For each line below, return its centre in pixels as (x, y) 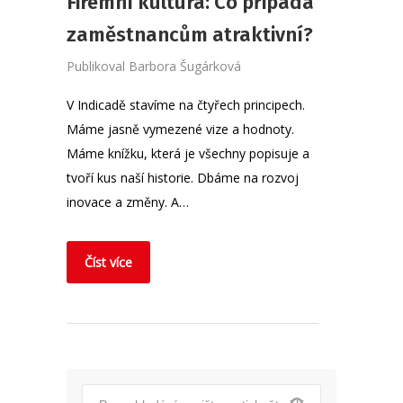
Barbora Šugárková (185, 67)
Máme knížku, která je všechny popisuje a (188, 154)
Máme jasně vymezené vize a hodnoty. (180, 130)
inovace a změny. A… (128, 202)
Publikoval (98, 67)
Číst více (108, 263)
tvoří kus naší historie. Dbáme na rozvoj (183, 178)
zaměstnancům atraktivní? (190, 35)
